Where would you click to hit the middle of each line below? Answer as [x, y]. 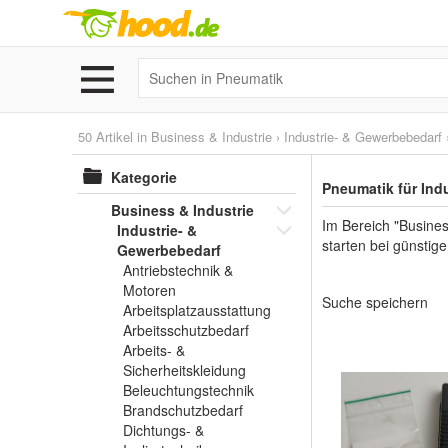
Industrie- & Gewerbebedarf [363, 136]
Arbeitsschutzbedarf [186, 330]
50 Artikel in [114, 136]
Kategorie [144, 177]
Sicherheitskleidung [184, 370]
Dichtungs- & [163, 430]
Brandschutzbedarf [183, 410]
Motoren [149, 290]
